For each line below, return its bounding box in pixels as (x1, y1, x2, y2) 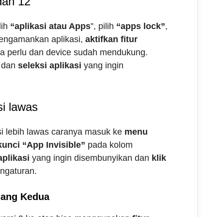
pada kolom (85, 140, 133, 150)
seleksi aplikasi (17, 61, 81, 71)
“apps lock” (116, 21, 165, 31)
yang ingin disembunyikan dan (29, 153, 152, 163)
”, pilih (90, 21, 116, 31)
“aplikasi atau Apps (10, 21, 91, 31)
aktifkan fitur (85, 34, 138, 45)
